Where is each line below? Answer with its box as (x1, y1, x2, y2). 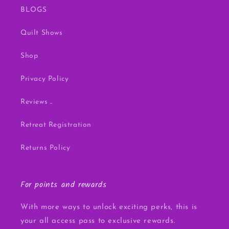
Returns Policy (20, 144, 71, 152)
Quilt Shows (20, 29, 63, 37)
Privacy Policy (20, 75, 69, 83)
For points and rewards (20, 178, 107, 192)
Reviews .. (20, 98, 53, 106)
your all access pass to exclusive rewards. (20, 217, 176, 225)
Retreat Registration (20, 121, 91, 129)
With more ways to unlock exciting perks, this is (20, 203, 197, 212)
